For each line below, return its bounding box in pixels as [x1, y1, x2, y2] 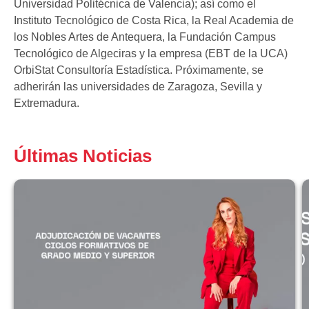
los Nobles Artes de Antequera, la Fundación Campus [14, 31, 276, 43]
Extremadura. [14, 97, 79, 110]
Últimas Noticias [14, 146, 152, 167]
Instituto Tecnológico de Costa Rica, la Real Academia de [14, 14, 294, 27]
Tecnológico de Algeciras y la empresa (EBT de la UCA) [14, 48, 288, 60]
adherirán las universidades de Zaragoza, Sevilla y [14, 81, 262, 93]
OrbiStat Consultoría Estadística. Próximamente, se [14, 64, 263, 77]
